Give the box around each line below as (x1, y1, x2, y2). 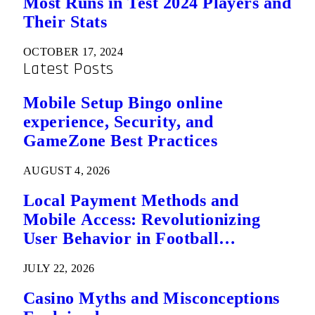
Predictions (23, 248, 110, 266)
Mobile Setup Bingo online (23, 94, 223, 112)
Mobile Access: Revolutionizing (23, 210, 261, 229)
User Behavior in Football (23, 229, 219, 247)
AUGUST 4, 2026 (23, 165, 110, 177)
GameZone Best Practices (23, 131, 218, 150)
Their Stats (23, 13, 108, 32)
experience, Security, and (23, 112, 213, 131)
